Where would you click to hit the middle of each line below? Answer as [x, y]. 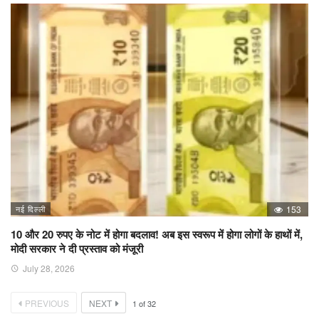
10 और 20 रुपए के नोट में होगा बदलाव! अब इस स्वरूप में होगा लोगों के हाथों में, [157, 234]
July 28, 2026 [49, 268]
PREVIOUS [47, 303]
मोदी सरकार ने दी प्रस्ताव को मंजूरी [77, 248]
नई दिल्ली [31, 208]
